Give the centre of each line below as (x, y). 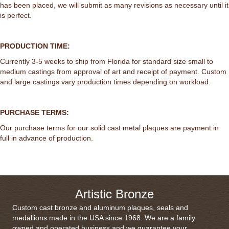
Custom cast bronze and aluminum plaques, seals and (100, 208)
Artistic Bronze (114, 194)
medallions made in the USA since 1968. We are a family (104, 218)
